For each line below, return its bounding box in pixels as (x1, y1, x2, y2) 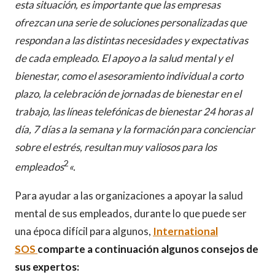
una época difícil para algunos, (15, 224, 151, 238)
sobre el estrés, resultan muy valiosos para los (15, 141, 217, 154)
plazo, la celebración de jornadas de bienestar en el (15, 87, 241, 101)
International (153, 224, 218, 238)
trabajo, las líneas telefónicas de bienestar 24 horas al (15, 105, 252, 118)
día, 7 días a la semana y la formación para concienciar (15, 123, 255, 136)
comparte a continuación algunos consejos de (37, 242, 258, 255)
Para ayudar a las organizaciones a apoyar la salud (15, 188, 243, 202)
